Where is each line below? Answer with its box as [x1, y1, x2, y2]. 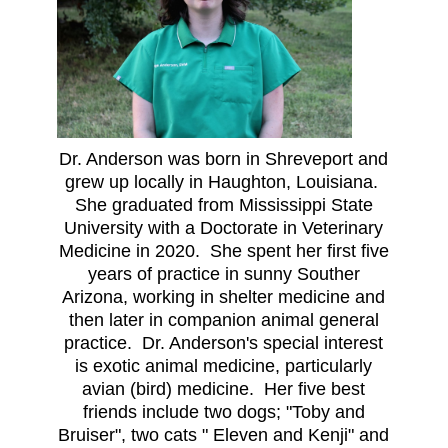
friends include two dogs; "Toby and [82, 402, 365, 423]
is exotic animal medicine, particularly [75, 356, 373, 377]
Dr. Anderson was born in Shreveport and [59, 149, 389, 170]
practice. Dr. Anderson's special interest [64, 333, 384, 354]
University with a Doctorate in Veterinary [64, 218, 384, 239]
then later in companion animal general [68, 310, 379, 331]
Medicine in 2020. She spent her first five [58, 241, 389, 262]
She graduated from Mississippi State [74, 195, 373, 216]
